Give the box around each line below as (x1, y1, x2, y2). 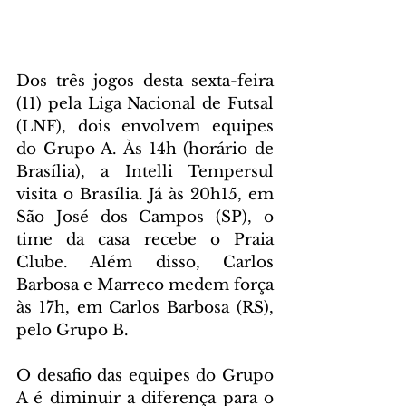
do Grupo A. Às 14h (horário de (16, 139, 274, 159)
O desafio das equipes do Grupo (16, 365, 274, 385)
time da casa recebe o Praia (16, 229, 274, 249)
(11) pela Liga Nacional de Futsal (16, 93, 274, 113)
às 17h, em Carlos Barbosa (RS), (16, 297, 274, 317)
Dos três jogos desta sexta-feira (16, 71, 274, 91)
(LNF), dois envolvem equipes (16, 116, 274, 136)
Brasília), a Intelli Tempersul (16, 161, 274, 181)
